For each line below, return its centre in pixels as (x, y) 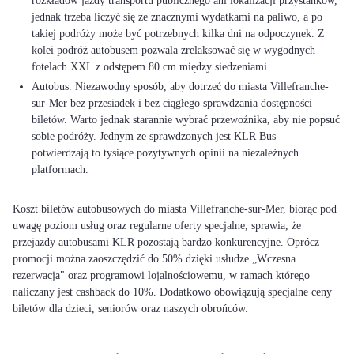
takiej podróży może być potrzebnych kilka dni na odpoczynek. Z (178, 34)
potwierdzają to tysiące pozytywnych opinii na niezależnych (165, 153)
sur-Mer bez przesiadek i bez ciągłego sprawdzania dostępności (172, 103)
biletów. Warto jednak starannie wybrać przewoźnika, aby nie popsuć (186, 120)
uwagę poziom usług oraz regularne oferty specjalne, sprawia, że (157, 226)
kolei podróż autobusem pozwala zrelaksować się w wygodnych (173, 50)
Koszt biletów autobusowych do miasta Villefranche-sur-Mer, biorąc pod (175, 209)
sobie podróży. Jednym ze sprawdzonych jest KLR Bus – (158, 136)
